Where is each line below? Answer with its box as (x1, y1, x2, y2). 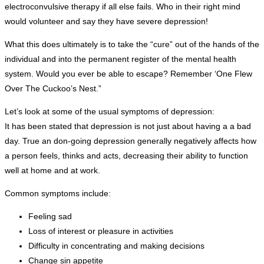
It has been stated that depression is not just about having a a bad (5, 121, 251, 131)
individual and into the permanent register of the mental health (5, 54, 236, 64)
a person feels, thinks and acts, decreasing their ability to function (5, 151, 248, 161)
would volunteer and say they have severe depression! (5, 16, 208, 27)
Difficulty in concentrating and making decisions (28, 241, 204, 251)
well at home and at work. (5, 166, 100, 176)
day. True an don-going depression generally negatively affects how (5, 136, 256, 146)
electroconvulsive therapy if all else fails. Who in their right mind (5, 2, 240, 12)
